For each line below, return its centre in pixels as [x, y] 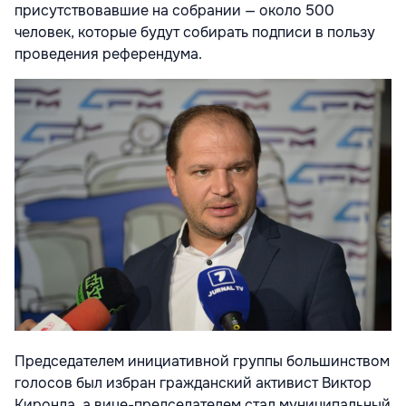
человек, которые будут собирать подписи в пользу [195, 32]
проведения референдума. [108, 54]
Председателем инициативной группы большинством [202, 361]
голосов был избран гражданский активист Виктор [193, 382]
